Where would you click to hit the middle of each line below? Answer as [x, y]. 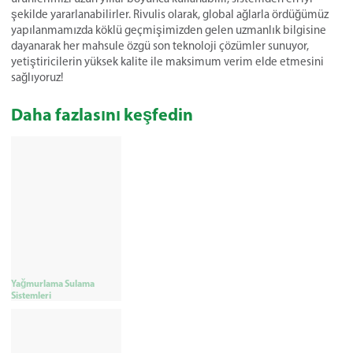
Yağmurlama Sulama [53, 283]
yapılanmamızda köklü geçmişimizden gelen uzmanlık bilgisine [169, 30]
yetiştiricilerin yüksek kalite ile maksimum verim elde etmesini [167, 61]
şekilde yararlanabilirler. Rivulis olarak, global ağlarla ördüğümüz [170, 14]
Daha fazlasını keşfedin [102, 114]
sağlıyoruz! [37, 77]
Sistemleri [31, 295]
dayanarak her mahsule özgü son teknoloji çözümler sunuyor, [160, 45]
